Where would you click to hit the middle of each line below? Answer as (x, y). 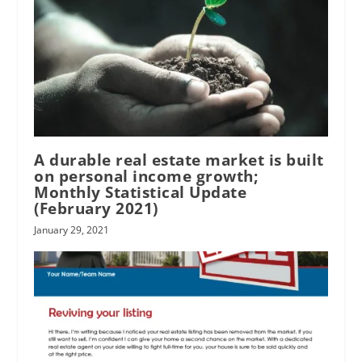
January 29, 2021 (72, 230)
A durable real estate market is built (179, 160)
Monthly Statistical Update (141, 193)
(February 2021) (96, 209)
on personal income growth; (146, 177)
